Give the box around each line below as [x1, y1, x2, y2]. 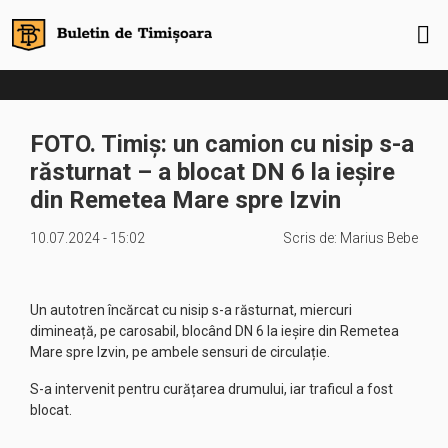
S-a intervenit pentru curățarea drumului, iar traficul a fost [30, 381, 393, 397]
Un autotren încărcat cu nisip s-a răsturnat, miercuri [30, 302, 352, 318]
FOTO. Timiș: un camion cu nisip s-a [30, 130, 414, 158]
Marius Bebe [340, 230, 418, 246]
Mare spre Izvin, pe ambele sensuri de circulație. [30, 344, 330, 360]
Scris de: [283, 230, 340, 246]
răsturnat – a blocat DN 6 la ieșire [30, 158, 395, 186]
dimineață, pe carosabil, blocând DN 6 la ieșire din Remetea [30, 323, 399, 339]
